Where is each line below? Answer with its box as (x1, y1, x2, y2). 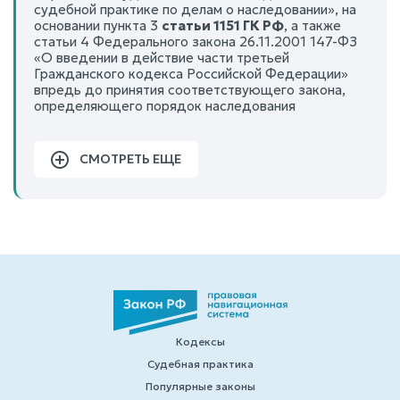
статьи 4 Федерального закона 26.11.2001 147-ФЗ (34, 32, 357, 50)
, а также (284, 16, 341, 34)
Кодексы (175, 334, 225, 348)
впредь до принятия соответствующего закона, (34, 80, 346, 98)
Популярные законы (145, 379, 255, 393)
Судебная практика (146, 356, 254, 371)
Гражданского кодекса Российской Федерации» (34, 64, 348, 82)
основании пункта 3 (34, 16, 162, 34)
